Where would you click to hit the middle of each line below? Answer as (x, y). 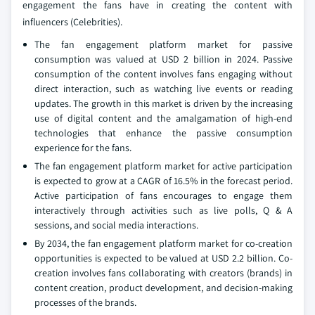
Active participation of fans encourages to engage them (163, 196)
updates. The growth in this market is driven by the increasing (163, 104)
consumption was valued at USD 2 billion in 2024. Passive (163, 59)
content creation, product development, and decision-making (163, 288)
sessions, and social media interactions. (116, 225)
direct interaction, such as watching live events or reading (163, 89)
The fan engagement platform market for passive (163, 45)
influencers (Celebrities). (72, 22)
